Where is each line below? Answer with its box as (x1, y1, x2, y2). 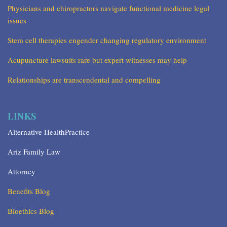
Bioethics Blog (8, 206, 54, 216)
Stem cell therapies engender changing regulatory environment (8, 35, 206, 46)
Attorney (8, 166, 35, 177)
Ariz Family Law (8, 146, 60, 157)
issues (8, 15, 26, 26)
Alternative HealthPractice (8, 127, 90, 137)
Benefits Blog (8, 186, 50, 197)
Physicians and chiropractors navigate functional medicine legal (8, 3, 209, 14)
